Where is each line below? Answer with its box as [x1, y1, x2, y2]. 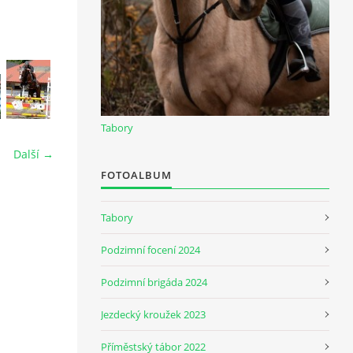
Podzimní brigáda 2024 [101, 274, 207, 289]
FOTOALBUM [101, 167, 172, 182]
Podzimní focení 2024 [101, 242, 200, 257]
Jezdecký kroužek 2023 [101, 307, 206, 321]
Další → [13, 147, 54, 162]
